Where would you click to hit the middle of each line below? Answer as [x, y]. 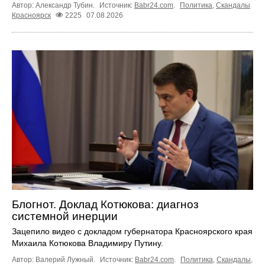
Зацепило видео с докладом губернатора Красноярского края [132, 232]
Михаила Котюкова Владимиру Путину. [88, 243]
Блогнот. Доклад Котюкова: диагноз [105, 205]
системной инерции [65, 216]
